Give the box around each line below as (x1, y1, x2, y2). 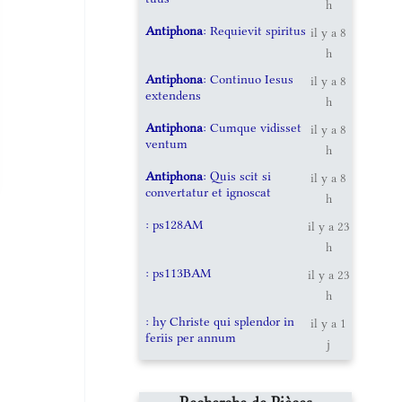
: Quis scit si (203, 167, 272, 184)
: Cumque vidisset (203, 118, 302, 135)
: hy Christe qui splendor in (145, 312, 295, 329)
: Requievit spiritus (203, 22, 307, 39)
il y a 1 (310, 316, 347, 330)
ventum (145, 135, 188, 152)
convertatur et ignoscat (145, 183, 272, 200)
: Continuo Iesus (203, 70, 294, 87)
